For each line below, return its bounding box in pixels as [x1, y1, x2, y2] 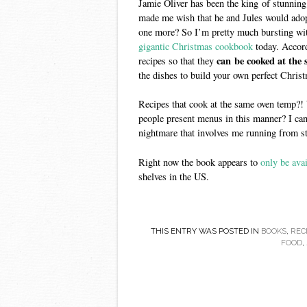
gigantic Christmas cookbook [138, 39, 253, 53]
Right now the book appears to [138, 156, 260, 169]
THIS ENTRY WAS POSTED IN [150, 225, 261, 236]
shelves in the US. [138, 170, 209, 184]
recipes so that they [138, 53, 217, 67]
